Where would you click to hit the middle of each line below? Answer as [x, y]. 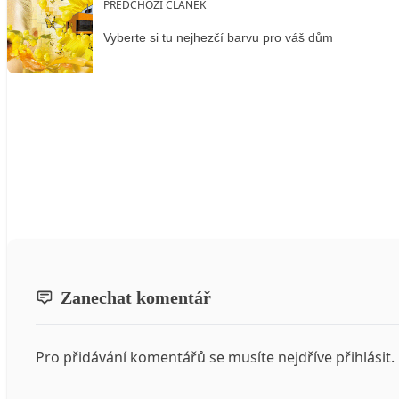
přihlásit [363, 358]
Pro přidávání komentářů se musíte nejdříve [186, 358]
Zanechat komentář [136, 298]
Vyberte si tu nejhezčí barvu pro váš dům [218, 38]
